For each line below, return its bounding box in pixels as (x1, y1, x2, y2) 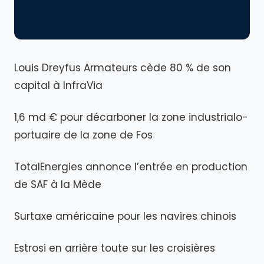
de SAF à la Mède (14, 177, 101, 192)
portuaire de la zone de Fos (14, 128, 153, 142)
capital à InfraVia (14, 78, 103, 93)
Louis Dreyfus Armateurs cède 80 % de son (14, 61, 231, 75)
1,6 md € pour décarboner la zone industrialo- (14, 110, 248, 124)
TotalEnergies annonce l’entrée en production (14, 160, 247, 174)
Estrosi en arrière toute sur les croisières (14, 241, 215, 255)
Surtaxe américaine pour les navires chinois (14, 209, 239, 223)
